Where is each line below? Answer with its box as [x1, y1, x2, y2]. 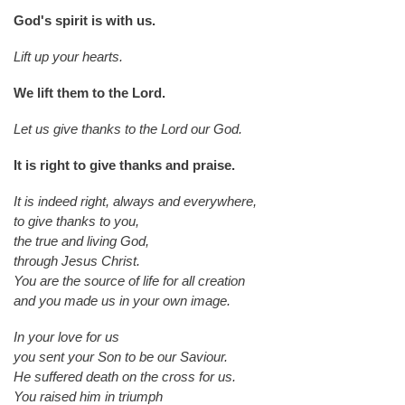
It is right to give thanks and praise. [14, 156, 235, 173]
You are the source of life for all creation [14, 272, 245, 288]
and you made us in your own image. [14, 292, 231, 308]
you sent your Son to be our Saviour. [14, 348, 228, 364]
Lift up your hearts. [14, 48, 123, 64]
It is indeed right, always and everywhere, [14, 193, 257, 209]
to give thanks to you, [14, 212, 139, 229]
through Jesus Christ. [14, 252, 140, 268]
